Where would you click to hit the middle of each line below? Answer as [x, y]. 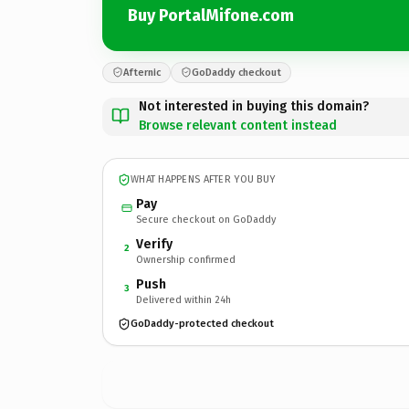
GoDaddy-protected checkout [202, 324]
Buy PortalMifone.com [211, 16]
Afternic [142, 72]
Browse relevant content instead [238, 125]
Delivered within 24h [184, 299]
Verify [154, 244]
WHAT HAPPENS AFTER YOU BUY [203, 179]
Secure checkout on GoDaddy [206, 219]
